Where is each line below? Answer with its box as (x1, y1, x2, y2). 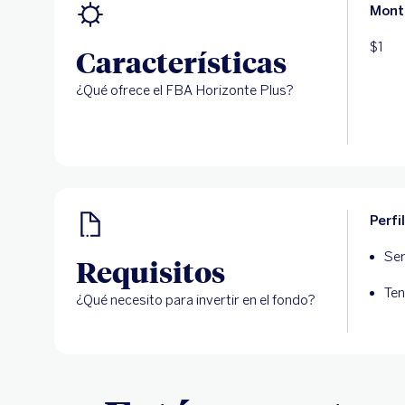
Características (76, 42, 287, 80)
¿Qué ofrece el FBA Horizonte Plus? (76, 82, 294, 99)
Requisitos (76, 252, 225, 290)
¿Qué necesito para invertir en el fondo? (76, 292, 318, 308)
